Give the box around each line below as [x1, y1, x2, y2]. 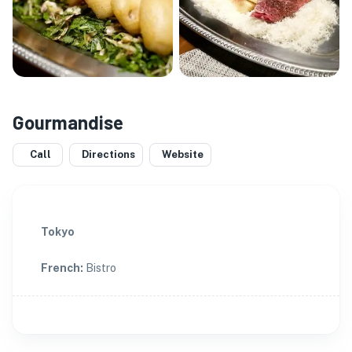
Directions [82, 148, 135, 160]
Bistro [86, 262, 116, 274]
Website [162, 148, 203, 160]
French [41, 262, 80, 274]
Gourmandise [13, 111, 123, 134]
